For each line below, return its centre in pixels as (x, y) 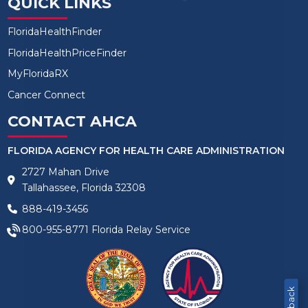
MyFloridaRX (37, 74)
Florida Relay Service (139, 230)
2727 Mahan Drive (65, 172)
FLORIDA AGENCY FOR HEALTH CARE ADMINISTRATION (146, 150)
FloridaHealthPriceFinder (67, 53)
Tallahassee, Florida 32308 (84, 188)
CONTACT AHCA (72, 121)
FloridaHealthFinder (54, 32)
